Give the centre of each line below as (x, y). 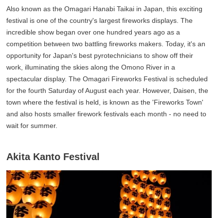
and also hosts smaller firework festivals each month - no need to (107, 114)
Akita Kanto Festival (53, 156)
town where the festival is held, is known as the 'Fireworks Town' (105, 102)
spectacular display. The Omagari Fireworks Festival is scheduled (107, 79)
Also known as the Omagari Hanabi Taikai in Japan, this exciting (105, 9)
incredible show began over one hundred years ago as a (93, 32)
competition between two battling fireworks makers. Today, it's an (106, 44)
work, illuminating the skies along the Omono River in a (91, 67)
